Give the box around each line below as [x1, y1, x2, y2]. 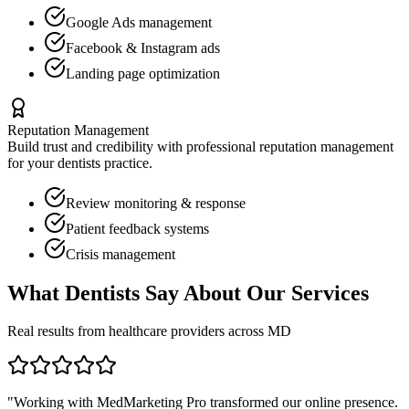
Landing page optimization [66, 65, 220, 81]
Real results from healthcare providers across [7, 323, 267, 340]
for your [7, 154, 58, 171]
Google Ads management [66, 14, 212, 30]
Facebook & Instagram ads [66, 39, 220, 56]
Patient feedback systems [66, 220, 209, 236]
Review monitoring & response [66, 194, 246, 211]
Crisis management [66, 246, 175, 262]
